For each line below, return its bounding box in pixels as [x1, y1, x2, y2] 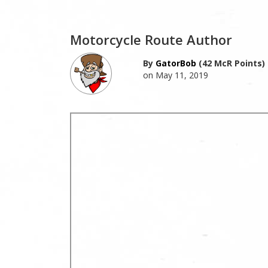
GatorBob [155, 57, 196, 69]
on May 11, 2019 [142, 69, 208, 81]
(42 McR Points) [196, 57, 265, 69]
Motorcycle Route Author [70, 30, 232, 48]
